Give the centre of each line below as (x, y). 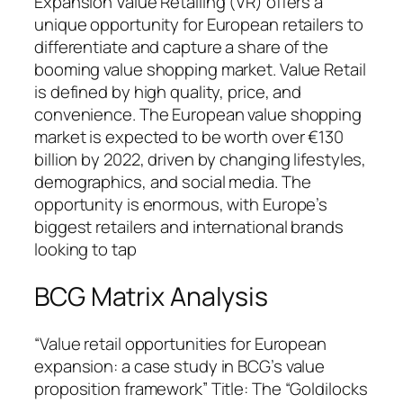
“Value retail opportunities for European (180, 343)
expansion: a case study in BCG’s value (180, 366)
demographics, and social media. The (173, 182)
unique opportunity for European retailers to (199, 25)
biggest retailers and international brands (189, 227)
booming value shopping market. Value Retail (200, 70)
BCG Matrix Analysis (152, 296)
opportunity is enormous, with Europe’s (181, 205)
